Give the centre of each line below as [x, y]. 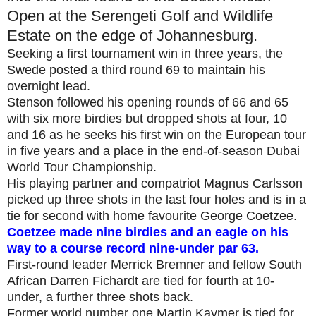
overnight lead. [49, 86]
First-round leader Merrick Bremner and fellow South [154, 264]
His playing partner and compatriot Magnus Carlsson [155, 183]
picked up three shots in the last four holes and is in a [157, 199]
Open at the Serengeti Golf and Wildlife [140, 16]
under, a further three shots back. [100, 297]
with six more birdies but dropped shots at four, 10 [147, 118]
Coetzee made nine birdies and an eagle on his [148, 232]
